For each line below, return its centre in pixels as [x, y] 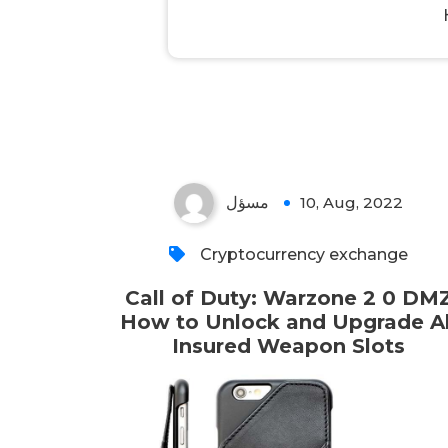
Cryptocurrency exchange [304, 254]
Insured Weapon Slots [289, 345]
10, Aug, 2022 [352, 202]
